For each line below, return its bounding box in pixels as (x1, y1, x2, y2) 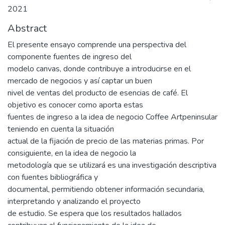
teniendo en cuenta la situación (8, 124, 114, 135)
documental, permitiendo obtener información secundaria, (8, 184, 204, 195)
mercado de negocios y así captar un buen (8, 75, 152, 86)
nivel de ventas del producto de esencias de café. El (8, 87, 188, 98)
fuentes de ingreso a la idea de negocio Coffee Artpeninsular (8, 111, 217, 123)
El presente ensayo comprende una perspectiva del (8, 39, 186, 50)
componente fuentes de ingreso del (8, 51, 132, 62)
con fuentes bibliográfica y (8, 172, 98, 183)
